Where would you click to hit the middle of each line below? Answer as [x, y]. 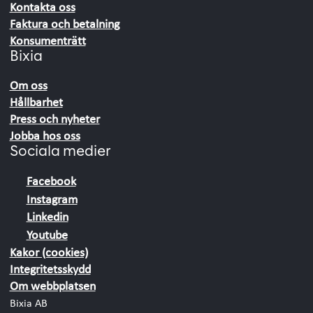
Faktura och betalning [64, 23]
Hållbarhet [36, 101]
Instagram [52, 198]
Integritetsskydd [50, 269]
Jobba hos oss [45, 135]
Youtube [47, 235]
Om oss [28, 85]
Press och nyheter [54, 118]
